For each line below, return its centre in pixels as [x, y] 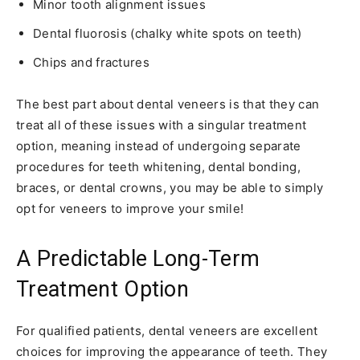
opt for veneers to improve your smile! [130, 208]
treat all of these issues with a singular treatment [162, 125]
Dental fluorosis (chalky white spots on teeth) [168, 33]
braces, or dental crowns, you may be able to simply [170, 187]
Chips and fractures [92, 62]
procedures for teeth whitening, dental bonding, [159, 166]
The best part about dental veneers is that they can [168, 104]
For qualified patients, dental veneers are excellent [167, 330]
